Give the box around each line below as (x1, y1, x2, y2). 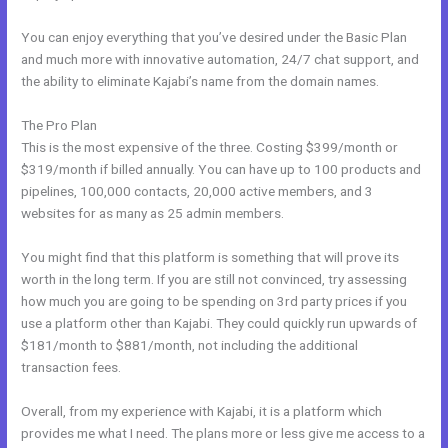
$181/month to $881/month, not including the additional (21, 336, 359, 353)
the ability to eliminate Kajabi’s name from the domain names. (21, 72, 380, 89)
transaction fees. (21, 358, 122, 375)
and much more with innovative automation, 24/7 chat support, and (21, 50, 420, 67)
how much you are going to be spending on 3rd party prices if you (21, 292, 408, 309)
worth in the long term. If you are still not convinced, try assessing (21, 270, 408, 287)
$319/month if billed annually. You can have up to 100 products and (21, 160, 422, 177)
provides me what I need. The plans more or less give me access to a (21, 424, 426, 441)
